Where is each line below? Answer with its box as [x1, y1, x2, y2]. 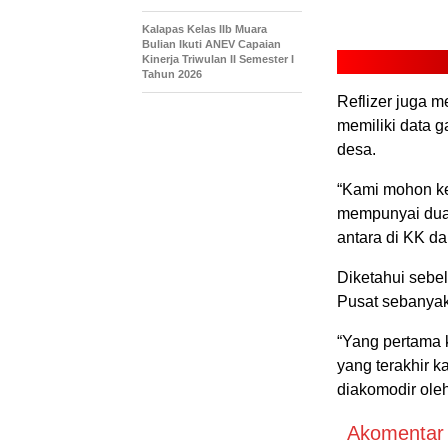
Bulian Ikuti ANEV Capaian [142, 38, 281, 51]
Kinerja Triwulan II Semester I [142, 53, 294, 66]
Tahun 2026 [142, 68, 202, 81]
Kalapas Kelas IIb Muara [142, 23, 267, 36]
